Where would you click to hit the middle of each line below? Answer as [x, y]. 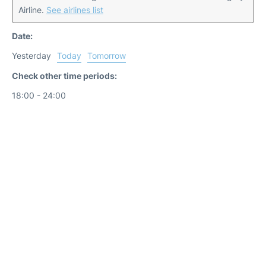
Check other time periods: [64, 76]
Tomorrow [107, 56]
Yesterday [31, 56]
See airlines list [75, 10]
